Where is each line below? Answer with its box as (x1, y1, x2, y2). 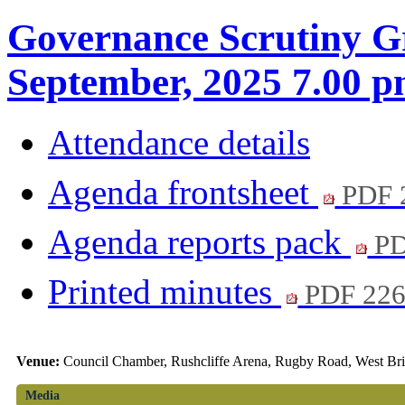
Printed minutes (48, 272, 281, 312)
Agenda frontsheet (48, 173, 318, 212)
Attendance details (48, 123, 310, 163)
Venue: (15, 353, 63, 370)
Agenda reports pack (48, 222, 351, 262)
